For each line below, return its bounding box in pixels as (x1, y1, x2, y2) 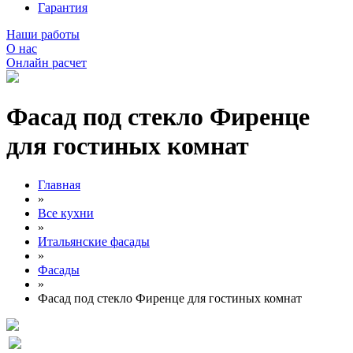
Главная (38, 177, 80, 191)
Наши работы (6, 28, 80, 41)
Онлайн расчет (6, 56, 87, 69)
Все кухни (38, 206, 94, 220)
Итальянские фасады (38, 234, 150, 248)
